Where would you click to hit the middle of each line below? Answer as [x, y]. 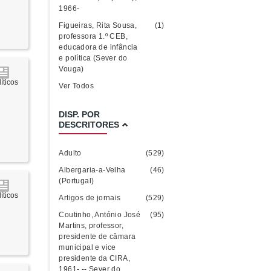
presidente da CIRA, [95, 258]
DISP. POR [80, 114]
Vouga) [71, 69]
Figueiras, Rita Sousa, [98, 25]
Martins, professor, [91, 226]
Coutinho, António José [100, 215]
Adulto [70, 153]
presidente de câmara [97, 237]
